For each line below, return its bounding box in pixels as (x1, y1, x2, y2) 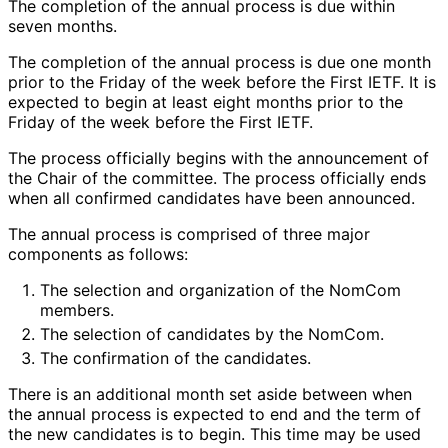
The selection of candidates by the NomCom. (40, 324, 383, 345)
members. (40, 300, 113, 321)
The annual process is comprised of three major (8, 224, 370, 245)
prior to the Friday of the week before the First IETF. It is (8, 72, 436, 93)
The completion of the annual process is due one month (8, 52, 431, 73)
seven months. (8, 16, 116, 37)
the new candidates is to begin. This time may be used (8, 424, 421, 445)
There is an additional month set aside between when (8, 384, 412, 405)
